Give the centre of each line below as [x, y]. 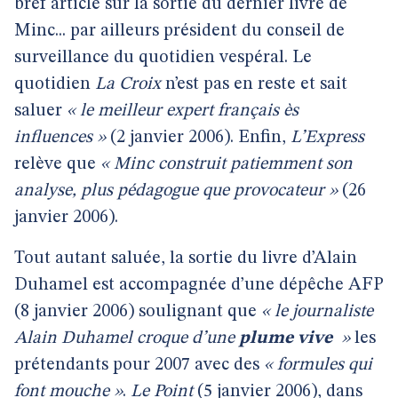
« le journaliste [317, 312]
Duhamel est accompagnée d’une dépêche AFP [199, 285]
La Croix [128, 84]
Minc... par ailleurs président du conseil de [179, 31]
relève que [57, 164]
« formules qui [318, 365]
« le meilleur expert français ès [183, 111]
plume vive [286, 338]
